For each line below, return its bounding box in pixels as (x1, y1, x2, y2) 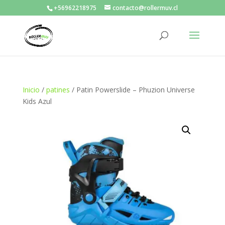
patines (46, 85, 70, 94)
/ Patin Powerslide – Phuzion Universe (69, 85, 195, 94)
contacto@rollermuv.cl (113, 4, 178, 12)
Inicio (22, 85, 40, 94)
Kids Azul (22, 96, 52, 106)
